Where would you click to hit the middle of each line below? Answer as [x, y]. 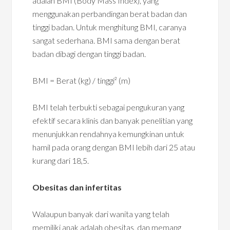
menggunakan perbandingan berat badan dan [110, 14]
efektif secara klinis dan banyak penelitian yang [113, 120]
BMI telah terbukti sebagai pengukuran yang [109, 107]
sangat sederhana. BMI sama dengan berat [107, 40]
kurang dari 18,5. [61, 160]
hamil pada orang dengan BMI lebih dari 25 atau [114, 147]
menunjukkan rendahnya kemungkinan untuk [109, 134]
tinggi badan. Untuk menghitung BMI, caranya [110, 27]
